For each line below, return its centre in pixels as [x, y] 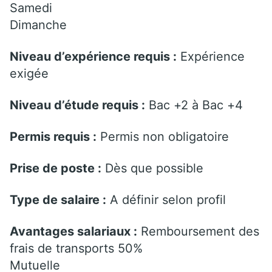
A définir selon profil [166, 199]
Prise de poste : [56, 168]
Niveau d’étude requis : [77, 105]
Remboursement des [198, 231]
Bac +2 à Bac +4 [194, 105]
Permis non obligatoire [163, 136]
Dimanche [38, 25]
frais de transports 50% [76, 248]
